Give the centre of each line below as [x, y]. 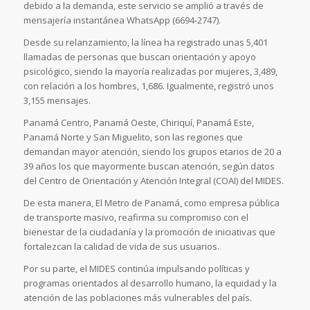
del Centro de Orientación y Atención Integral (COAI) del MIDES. [153, 180]
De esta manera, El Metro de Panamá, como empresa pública [151, 203]
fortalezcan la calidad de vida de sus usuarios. [121, 247]
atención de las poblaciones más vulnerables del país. [137, 298]
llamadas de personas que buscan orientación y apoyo [139, 56]
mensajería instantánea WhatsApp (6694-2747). [122, 20]
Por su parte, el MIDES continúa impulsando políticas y [136, 269]
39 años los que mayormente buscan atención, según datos [149, 166]
